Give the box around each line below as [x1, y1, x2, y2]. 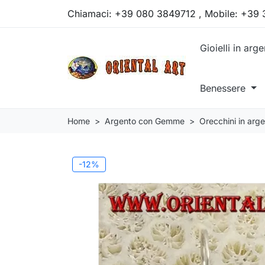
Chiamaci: [67, 7, 115, 20]
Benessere [200, 82, 248, 94]
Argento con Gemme [105, 115, 185, 126]
